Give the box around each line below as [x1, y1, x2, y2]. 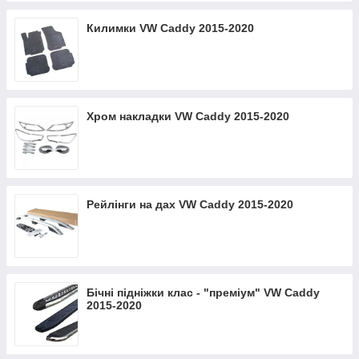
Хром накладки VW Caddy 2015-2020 [87, 110, 289, 123]
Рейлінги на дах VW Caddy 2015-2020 [87, 198, 293, 211]
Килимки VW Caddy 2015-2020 [87, 22, 254, 34]
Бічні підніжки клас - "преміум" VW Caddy [87, 286, 320, 299]
